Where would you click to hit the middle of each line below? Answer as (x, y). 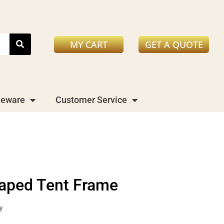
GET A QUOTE (174, 44)
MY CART (89, 44)
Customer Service (91, 100)
